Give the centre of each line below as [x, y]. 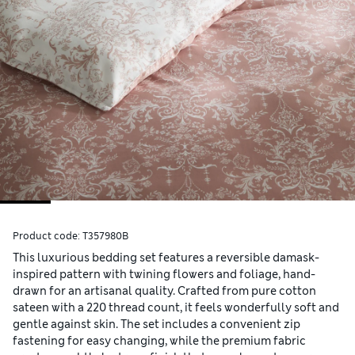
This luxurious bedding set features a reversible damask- [166, 258]
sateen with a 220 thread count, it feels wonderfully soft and [176, 308]
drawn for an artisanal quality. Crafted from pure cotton [164, 291]
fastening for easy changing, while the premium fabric [159, 341]
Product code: [48, 237]
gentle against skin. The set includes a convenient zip [157, 324]
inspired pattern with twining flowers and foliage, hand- [164, 275]
